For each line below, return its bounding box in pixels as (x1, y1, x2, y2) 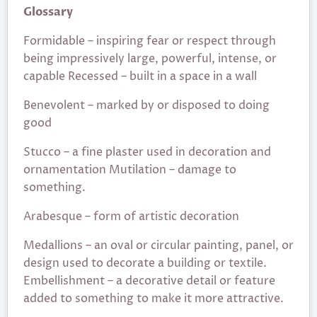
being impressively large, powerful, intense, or (23, 51, 277, 67)
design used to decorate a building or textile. (23, 255, 267, 271)
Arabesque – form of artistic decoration (23, 209, 239, 224)
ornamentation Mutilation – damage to (23, 162, 236, 178)
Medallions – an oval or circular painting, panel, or (23, 238, 294, 253)
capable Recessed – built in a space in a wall (23, 69, 257, 84)
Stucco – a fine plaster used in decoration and (23, 144, 271, 160)
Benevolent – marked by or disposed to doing (23, 98, 270, 113)
